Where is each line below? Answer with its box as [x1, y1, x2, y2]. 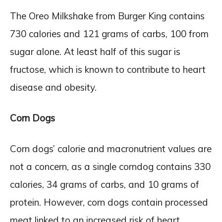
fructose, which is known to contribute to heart [10, 63, 206, 75]
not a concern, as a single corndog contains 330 [10, 161, 211, 172]
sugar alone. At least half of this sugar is [10, 46, 180, 57]
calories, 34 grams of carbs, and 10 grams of [10, 178, 199, 190]
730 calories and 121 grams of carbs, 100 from [10, 28, 209, 40]
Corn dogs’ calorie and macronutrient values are [10, 143, 212, 155]
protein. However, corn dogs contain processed [10, 196, 208, 208]
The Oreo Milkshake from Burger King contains [10, 10, 205, 22]
